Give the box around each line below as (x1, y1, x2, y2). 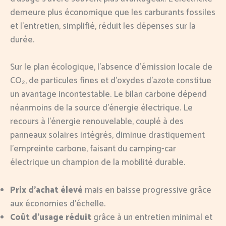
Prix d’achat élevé (10, 183, 83, 197)
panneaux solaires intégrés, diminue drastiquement (10, 128, 205, 143)
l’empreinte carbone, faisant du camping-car (10, 142, 176, 156)
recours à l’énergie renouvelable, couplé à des (10, 115, 184, 129)
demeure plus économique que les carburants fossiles (10, 6, 215, 20)
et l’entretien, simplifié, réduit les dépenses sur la (10, 19, 196, 34)
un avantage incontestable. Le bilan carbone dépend (10, 87, 207, 102)
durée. (10, 33, 34, 47)
